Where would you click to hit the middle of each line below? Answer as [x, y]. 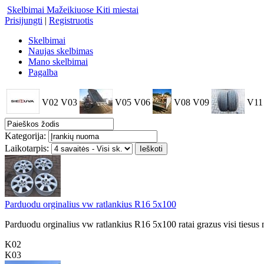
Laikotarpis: [27, 148]
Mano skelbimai [58, 62]
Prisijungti [24, 20]
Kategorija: [25, 136]
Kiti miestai [117, 10]
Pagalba [43, 72]
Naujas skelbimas [61, 51]
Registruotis [71, 20]
